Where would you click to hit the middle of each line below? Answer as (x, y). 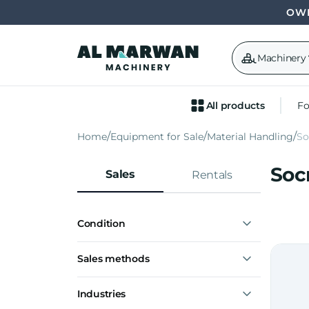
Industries (102, 294)
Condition (101, 223)
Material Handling (250, 137)
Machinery (282, 58)
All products (235, 106)
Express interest (135, 278)
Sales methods (113, 259)
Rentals (212, 175)
